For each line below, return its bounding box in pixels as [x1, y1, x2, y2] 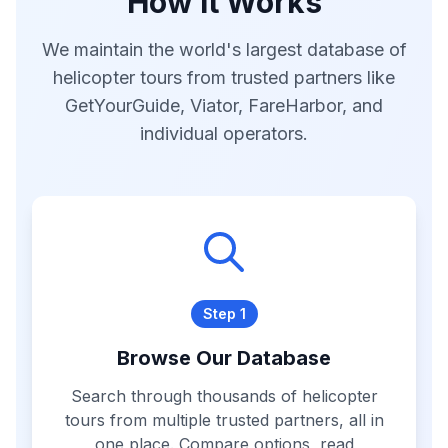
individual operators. [140, 123, 308, 144]
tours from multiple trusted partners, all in [64, 410, 384, 430]
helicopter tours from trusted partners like [53, 67, 395, 88]
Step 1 [202, 305, 246, 322]
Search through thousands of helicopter [70, 386, 378, 406]
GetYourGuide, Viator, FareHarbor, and [65, 95, 383, 116]
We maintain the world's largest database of [41, 39, 407, 60]
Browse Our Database [117, 346, 331, 370]
